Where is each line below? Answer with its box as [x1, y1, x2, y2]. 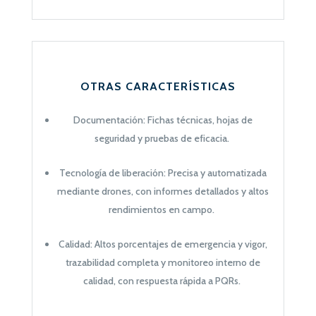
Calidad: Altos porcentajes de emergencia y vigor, [58, 237, 267, 250]
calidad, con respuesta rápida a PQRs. [83, 274, 241, 287]
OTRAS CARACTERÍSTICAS [80, 79, 236, 93]
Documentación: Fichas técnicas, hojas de [73, 113, 253, 126]
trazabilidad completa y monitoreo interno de [65, 255, 260, 269]
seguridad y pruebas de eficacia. [94, 131, 229, 145]
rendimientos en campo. [109, 202, 215, 216]
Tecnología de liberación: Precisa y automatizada [59, 166, 267, 179]
